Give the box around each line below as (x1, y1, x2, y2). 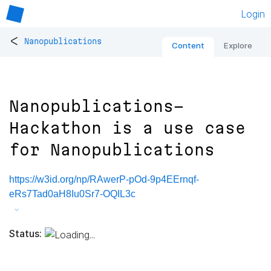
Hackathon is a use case (9, 119, 246, 137)
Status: (9, 227, 42, 240)
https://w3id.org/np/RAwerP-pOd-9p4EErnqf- (9, 174, 199, 185)
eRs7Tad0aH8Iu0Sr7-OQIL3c (9, 189, 135, 200)
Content (172, 41, 204, 51)
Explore (224, 41, 252, 51)
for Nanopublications (9, 141, 215, 159)
